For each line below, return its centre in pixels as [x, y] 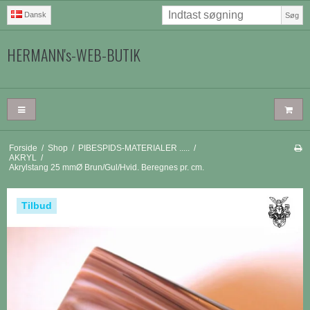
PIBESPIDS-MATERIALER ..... [134, 148]
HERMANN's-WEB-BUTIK [74, 55]
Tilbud [37, 205]
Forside [23, 148]
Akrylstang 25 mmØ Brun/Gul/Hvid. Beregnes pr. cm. [106, 167]
